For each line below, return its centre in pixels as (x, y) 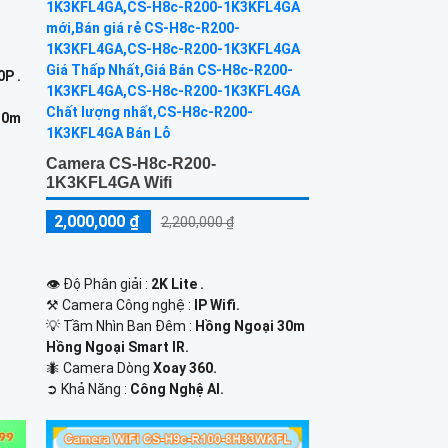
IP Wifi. (216, 304)
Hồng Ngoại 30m (249, 325)
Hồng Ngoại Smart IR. (117, 346)
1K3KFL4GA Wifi (108, 182)
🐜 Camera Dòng (99, 367)
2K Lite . (177, 283)
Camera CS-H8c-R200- (130, 163)
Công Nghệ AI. (176, 388)
